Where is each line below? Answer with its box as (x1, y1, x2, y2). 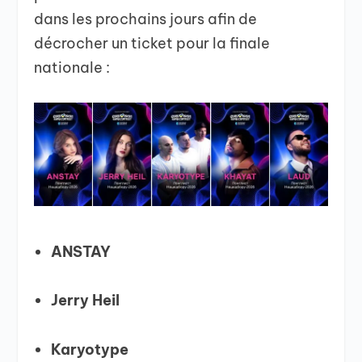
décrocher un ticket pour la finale (34, 33, 271, 53)
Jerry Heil (50, 291, 120, 310)
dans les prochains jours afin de (34, 9, 258, 28)
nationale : (34, 57, 111, 77)
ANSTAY (50, 242, 111, 261)
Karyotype (50, 339, 128, 359)
